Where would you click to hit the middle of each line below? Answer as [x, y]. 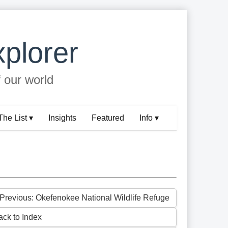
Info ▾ [149, 118]
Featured [108, 118]
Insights [63, 118]
